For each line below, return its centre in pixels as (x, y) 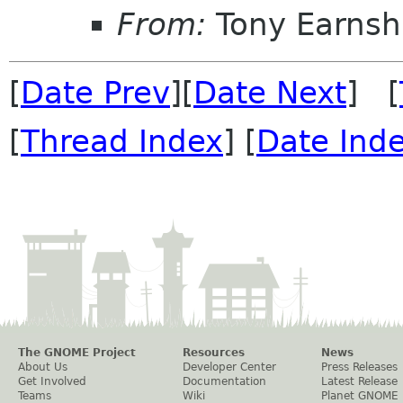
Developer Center (229, 367)
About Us (43, 367)
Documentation (224, 381)
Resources (214, 352)
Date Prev (95, 92)
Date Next (270, 92)
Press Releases (359, 367)
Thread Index (122, 141)
